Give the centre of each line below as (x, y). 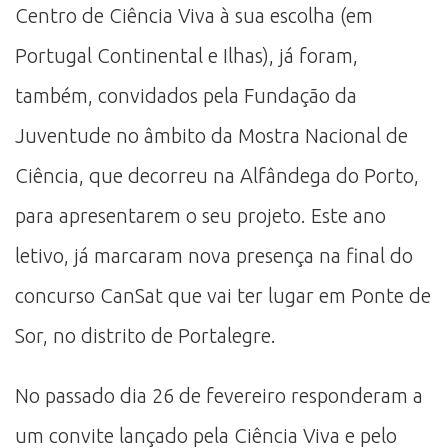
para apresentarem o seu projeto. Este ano (200, 215)
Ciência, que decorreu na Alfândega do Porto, (217, 175)
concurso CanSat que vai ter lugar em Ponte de (223, 295)
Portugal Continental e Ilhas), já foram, (186, 55)
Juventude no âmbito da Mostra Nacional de (211, 135)
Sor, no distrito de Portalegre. (145, 335)
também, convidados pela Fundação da (186, 95)
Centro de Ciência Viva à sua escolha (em (194, 15)
